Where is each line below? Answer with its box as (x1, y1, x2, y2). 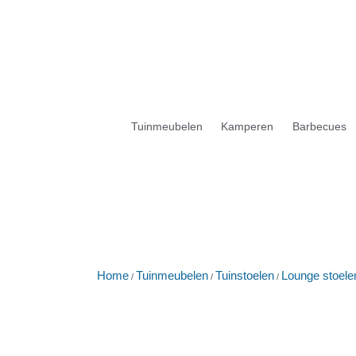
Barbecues (292, 120, 346, 133)
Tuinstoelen (215, 269, 274, 283)
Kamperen (221, 120, 274, 133)
